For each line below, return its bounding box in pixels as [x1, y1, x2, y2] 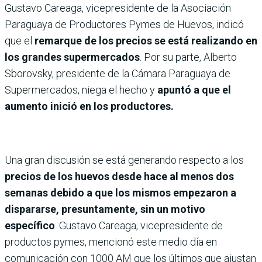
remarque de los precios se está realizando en [35, 34, 257, 47]
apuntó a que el [157, 83, 231, 96]
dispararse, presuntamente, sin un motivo [5, 202, 205, 215]
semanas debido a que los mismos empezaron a [5, 186, 236, 199]
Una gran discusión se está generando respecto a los [5, 153, 244, 166]
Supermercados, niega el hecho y [5, 83, 157, 96]
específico [5, 219, 55, 232]
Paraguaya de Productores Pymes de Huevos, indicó [5, 18, 244, 30]
